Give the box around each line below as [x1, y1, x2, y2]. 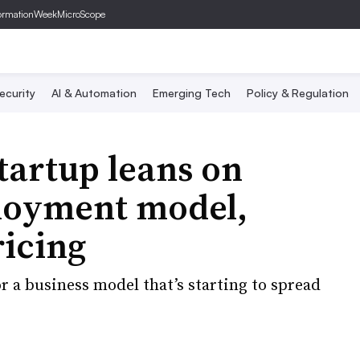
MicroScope [57, 8, 105, 20]
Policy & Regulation [247, 86, 349, 100]
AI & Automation [51, 86, 137, 100]
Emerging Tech [153, 86, 231, 100]
